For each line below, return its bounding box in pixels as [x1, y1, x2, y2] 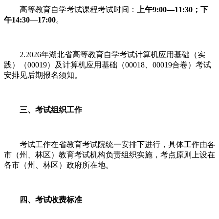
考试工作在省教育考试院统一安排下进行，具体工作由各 [4, 140, 215, 149]
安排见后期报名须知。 [4, 70, 82, 79]
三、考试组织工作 [4, 105, 82, 114]
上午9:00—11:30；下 [137, 5, 208, 14]
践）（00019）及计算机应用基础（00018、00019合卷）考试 [4, 60, 211, 69]
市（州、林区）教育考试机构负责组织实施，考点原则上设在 [4, 150, 215, 159]
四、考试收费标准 [4, 195, 82, 204]
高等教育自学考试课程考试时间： [4, 5, 137, 14]
